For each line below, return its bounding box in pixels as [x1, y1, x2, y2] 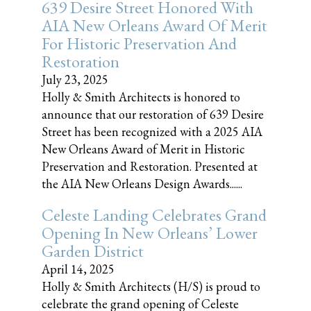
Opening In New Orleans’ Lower [42, 222, 258, 244]
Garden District [42, 240, 144, 262]
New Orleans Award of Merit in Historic [42, 141, 245, 157]
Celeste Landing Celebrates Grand [42, 204, 267, 226]
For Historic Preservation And [42, 33, 237, 54]
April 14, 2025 [42, 261, 115, 277]
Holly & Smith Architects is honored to [42, 89, 240, 105]
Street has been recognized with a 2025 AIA [42, 124, 262, 140]
